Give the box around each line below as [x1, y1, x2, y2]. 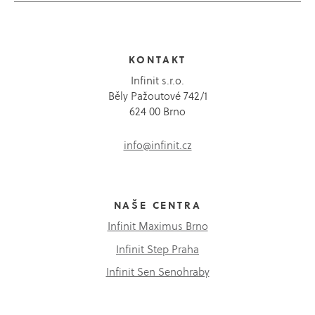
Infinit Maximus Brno [107, 219, 208, 233]
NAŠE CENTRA [113, 198, 202, 212]
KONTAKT [128, 52, 187, 67]
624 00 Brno [129, 103, 186, 119]
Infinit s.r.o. [131, 72, 184, 88]
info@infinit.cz [123, 137, 192, 153]
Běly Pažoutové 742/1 [108, 88, 207, 103]
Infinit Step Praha [116, 241, 199, 257]
